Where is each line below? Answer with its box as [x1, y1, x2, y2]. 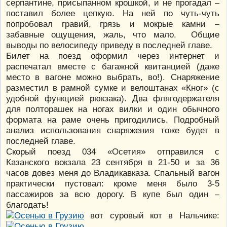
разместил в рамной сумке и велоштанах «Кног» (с [6, 83, 219, 93]
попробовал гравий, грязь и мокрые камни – [6, 19, 219, 29]
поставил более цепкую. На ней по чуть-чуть [6, 8, 219, 19]
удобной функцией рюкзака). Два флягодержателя [6, 93, 219, 104]
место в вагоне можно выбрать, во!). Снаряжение [6, 72, 219, 83]
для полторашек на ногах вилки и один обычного [6, 104, 219, 115]
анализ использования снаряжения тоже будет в [6, 125, 219, 136]
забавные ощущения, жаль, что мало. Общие [6, 29, 219, 40]
